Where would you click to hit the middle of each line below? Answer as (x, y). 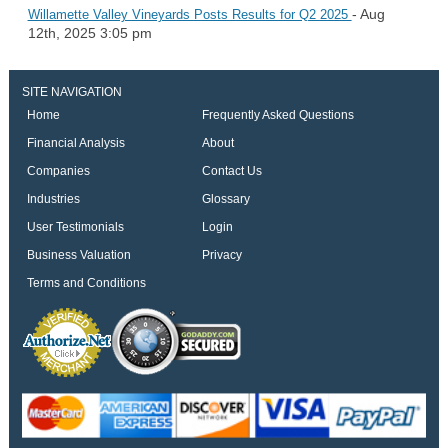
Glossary (225, 199)
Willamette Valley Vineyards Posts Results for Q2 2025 (189, 14)
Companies (58, 171)
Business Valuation (78, 255)
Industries (53, 199)
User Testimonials (75, 227)
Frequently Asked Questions (277, 115)
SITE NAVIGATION (71, 92)
